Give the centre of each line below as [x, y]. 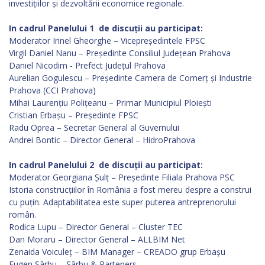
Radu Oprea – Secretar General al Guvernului [94, 127]
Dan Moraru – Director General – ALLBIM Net [97, 239]
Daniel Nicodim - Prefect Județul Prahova [87, 65]
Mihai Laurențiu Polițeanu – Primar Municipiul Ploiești [110, 103]
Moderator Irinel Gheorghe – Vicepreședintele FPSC [107, 41]
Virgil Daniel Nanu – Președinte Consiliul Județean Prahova [120, 53]
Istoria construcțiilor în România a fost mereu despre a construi [130, 190]
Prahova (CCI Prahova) [52, 90]
